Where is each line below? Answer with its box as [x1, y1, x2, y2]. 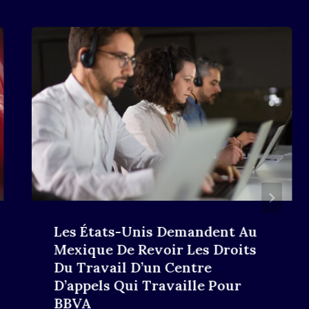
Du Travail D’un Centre [53, 258, 212, 276]
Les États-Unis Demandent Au [53, 222, 257, 240]
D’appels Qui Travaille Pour [53, 276, 241, 294]
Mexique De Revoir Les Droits [53, 240, 257, 258]
